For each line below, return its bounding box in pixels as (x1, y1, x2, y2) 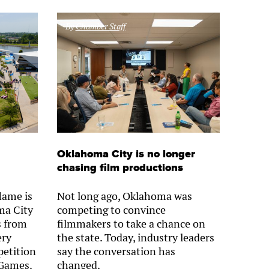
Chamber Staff (75, 21, 125, 32)
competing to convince (56, 203, 166, 217)
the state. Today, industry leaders (56, 231, 214, 245)
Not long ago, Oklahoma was (56, 189, 192, 204)
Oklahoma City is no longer (56, 147, 195, 162)
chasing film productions (56, 161, 186, 175)
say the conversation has (56, 244, 175, 259)
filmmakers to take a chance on (56, 217, 205, 231)
